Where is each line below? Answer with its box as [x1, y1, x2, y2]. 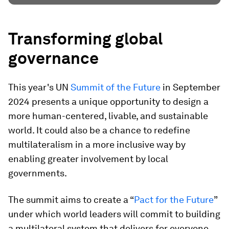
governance [8, 48, 99, 68]
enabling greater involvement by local [8, 153, 168, 164]
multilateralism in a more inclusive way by [8, 139, 186, 150]
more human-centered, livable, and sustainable [8, 110, 208, 121]
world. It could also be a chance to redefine [8, 125, 190, 135]
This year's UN [8, 82, 71, 93]
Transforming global [8, 29, 163, 49]
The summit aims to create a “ [8, 194, 134, 205]
